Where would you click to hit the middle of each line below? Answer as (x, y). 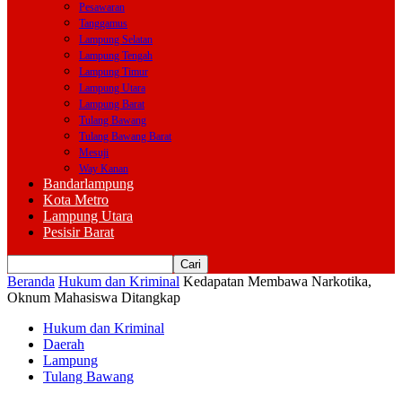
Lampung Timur (114, 72)
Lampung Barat (112, 104)
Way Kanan (104, 169)
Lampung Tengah (116, 56)
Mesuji (94, 153)
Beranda (31, 281)
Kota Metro (76, 200)
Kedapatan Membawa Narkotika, (277, 281)
